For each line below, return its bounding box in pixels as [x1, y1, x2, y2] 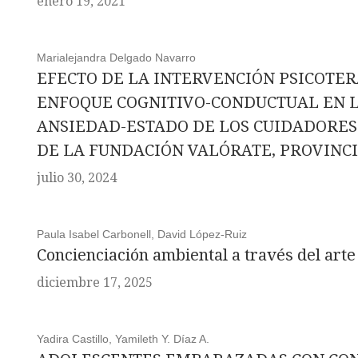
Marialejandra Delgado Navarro [36, 51, 196, 64]
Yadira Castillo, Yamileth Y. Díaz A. [36, 332, 209, 345]
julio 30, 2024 [36, 170, 117, 185]
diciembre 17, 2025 [36, 275, 153, 290]
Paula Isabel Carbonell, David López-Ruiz [36, 228, 247, 241]
